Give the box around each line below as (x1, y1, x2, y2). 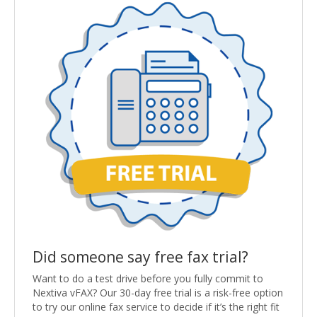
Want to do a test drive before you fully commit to (33, 271, 263, 285)
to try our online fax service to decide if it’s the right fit (33, 299, 279, 313)
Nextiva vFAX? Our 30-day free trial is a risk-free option (33, 285, 283, 299)
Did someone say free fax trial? (33, 246, 248, 267)
